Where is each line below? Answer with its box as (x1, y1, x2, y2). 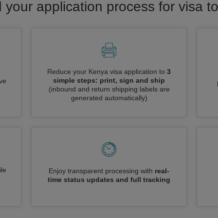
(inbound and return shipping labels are (48, 85, 170, 93)
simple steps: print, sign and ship (53, 76, 165, 84)
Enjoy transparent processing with (49, 167, 155, 175)
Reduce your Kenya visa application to (47, 68, 167, 75)
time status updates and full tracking (48, 176, 170, 183)
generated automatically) (71, 94, 147, 102)
